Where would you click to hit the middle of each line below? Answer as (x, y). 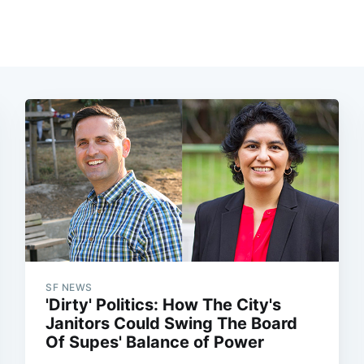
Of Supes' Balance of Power (155, 342)
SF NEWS (69, 288)
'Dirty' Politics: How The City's (164, 305)
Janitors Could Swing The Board (172, 324)
